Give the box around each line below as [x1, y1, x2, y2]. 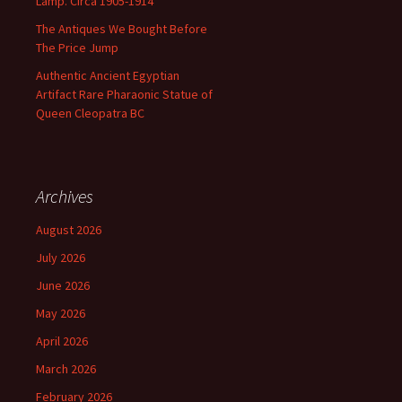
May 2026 [36, 305, 85, 321]
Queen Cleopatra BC [36, 105, 144, 121]
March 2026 [36, 361, 96, 377]
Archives [36, 185, 93, 207]
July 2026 [36, 249, 85, 266]
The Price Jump [36, 39, 118, 56]
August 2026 [36, 222, 101, 238]
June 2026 [36, 277, 90, 293]
